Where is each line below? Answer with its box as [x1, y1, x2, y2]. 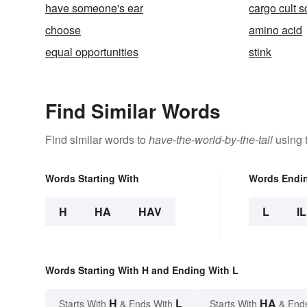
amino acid [249, 22, 303, 38]
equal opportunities [45, 44, 138, 60]
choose [45, 22, 81, 38]
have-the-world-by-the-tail [149, 132, 273, 148]
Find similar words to [45, 132, 149, 148]
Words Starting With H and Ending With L [45, 263, 238, 278]
